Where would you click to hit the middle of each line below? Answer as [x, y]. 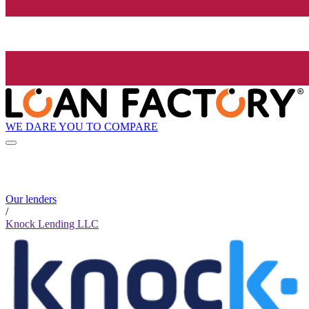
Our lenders [31, 199]
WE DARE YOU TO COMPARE [82, 126]
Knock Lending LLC [52, 224]
